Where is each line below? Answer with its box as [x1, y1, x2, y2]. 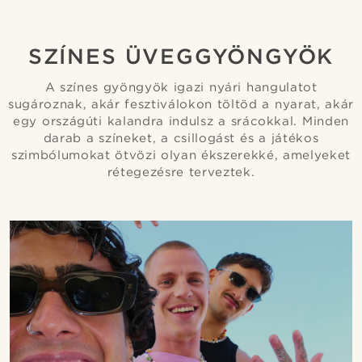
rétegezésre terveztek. [107, 165, 255, 179]
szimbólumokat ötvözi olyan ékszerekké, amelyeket [11, 148, 351, 162]
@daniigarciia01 [19, 4, 103, 16]
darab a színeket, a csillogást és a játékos [43, 131, 319, 145]
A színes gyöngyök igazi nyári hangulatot [44, 80, 318, 95]
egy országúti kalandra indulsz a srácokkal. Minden [13, 114, 349, 128]
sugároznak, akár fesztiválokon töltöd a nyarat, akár [8, 97, 354, 112]
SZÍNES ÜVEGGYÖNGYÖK [27, 44, 335, 69]
